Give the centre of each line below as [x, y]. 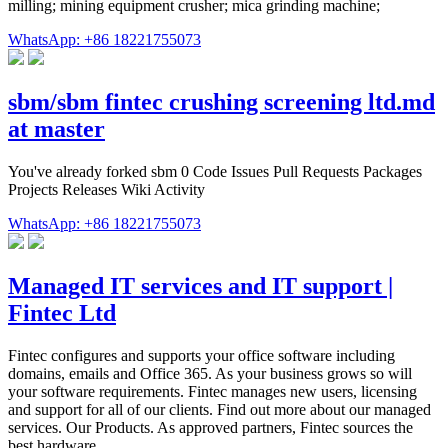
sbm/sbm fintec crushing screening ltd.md [221, 102]
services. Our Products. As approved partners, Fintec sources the [210, 427]
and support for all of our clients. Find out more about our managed [219, 409]
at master [56, 129]
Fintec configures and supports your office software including [201, 355]
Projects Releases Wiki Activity [106, 189]
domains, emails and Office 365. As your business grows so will [210, 373]
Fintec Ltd [62, 312]
